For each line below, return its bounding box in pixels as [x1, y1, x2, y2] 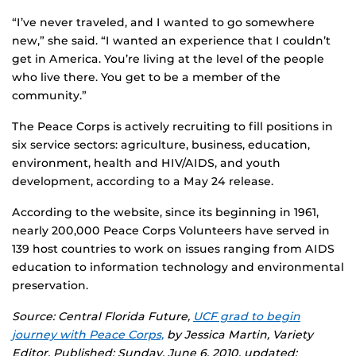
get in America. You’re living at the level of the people [12, 52, 324, 67]
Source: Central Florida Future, [12, 309, 193, 324]
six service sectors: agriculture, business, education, [12, 137, 310, 153]
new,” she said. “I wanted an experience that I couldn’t [12, 33, 331, 48]
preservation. [12, 278, 88, 293]
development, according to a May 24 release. [12, 174, 273, 189]
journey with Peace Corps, [12, 327, 164, 342]
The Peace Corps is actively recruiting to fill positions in [12, 119, 333, 134]
